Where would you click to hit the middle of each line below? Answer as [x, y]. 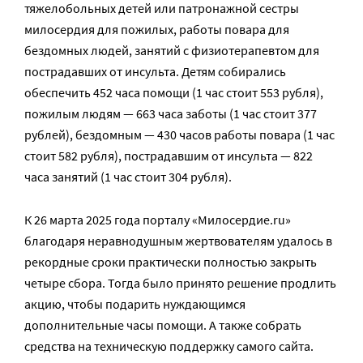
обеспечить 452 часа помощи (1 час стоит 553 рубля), [174, 92]
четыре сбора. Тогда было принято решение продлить [180, 283]
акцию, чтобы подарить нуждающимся [135, 304]
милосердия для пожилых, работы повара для [157, 29]
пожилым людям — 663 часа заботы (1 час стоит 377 [171, 113]
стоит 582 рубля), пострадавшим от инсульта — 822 [169, 156]
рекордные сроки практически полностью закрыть [171, 262]
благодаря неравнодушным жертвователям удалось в [178, 241]
